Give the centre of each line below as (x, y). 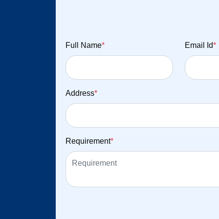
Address (80, 93)
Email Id (199, 45)
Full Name (84, 45)
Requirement (88, 141)
